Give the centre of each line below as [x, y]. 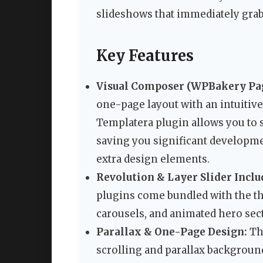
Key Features [145, 55]
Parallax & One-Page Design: [172, 232]
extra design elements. [153, 159]
